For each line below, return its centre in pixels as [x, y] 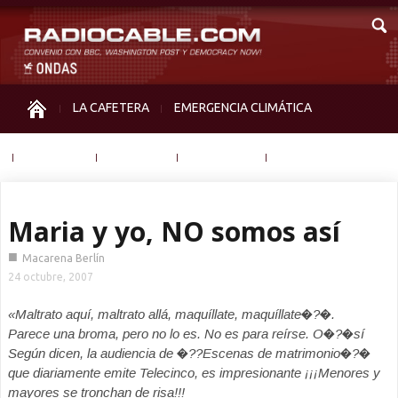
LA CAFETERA [111, 107]
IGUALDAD [55, 156]
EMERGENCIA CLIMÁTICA [243, 107]
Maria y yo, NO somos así [174, 231]
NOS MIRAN [222, 156]
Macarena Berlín [64, 258]
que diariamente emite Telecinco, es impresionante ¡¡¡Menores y [194, 373]
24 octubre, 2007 [51, 277]
